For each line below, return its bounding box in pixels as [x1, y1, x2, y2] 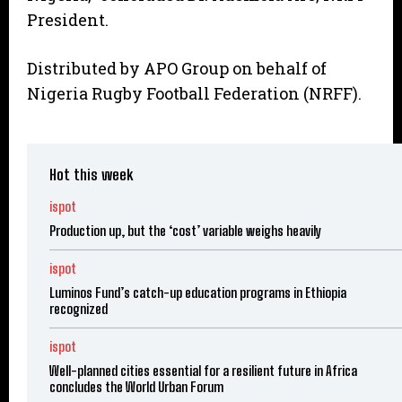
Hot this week [49, 165, 133, 185]
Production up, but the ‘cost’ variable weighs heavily [49, 223, 321, 240]
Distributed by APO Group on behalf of [27, 57, 327, 80]
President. [27, 9, 109, 31]
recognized [49, 301, 108, 318]
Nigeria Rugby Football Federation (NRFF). [27, 83, 362, 105]
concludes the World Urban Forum [49, 379, 223, 396]
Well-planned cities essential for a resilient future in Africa [49, 363, 357, 380]
